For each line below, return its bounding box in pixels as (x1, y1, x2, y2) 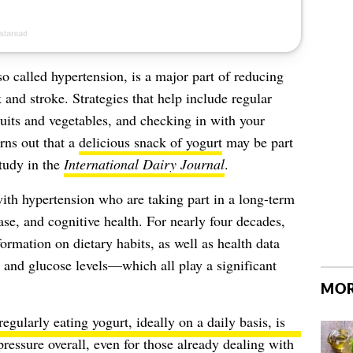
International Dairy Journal (63, 154, 225, 174)
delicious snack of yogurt (78, 132, 222, 152)
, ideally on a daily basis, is (128, 312, 285, 332)
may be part (221, 132, 293, 152)
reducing (233, 66, 284, 86)
